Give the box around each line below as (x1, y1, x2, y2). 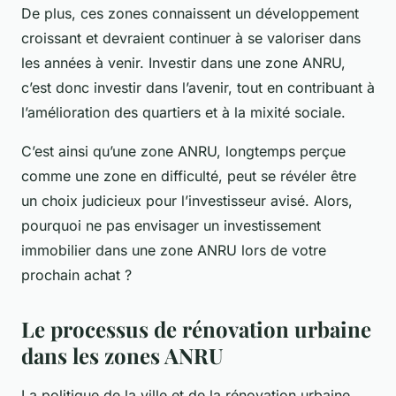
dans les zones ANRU (21, 341, 224, 370)
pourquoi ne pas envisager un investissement (21, 217, 321, 235)
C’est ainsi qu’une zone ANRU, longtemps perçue (21, 142, 346, 161)
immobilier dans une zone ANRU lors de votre (21, 241, 326, 260)
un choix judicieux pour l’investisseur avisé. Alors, (21, 192, 353, 210)
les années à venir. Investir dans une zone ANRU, (21, 54, 346, 72)
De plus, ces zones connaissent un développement (21, 4, 359, 23)
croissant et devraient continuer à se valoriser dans (21, 29, 361, 48)
